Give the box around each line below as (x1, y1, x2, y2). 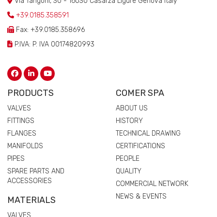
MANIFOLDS (7, 141, 43, 150)
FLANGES (7, 129, 36, 138)
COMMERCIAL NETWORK (116, 179, 188, 188)
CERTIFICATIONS (116, 141, 165, 150)
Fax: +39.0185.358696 (14, 25, 85, 34)
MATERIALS (7, 194, 56, 205)
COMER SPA (116, 87, 164, 98)
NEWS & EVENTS (116, 192, 167, 201)
